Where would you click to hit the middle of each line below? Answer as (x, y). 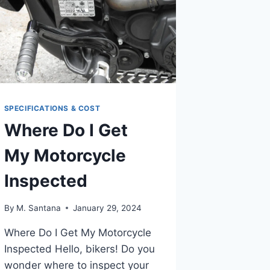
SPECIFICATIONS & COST (52, 108)
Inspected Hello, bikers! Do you (79, 249)
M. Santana (38, 208)
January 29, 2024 (107, 208)
